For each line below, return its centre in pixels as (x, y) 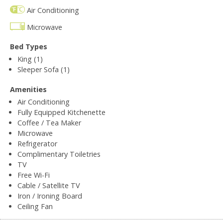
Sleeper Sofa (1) (44, 69)
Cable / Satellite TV (49, 185)
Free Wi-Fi (34, 175)
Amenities (28, 89)
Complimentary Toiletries (59, 154)
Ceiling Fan (35, 206)
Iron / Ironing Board (50, 196)
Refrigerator (37, 143)
